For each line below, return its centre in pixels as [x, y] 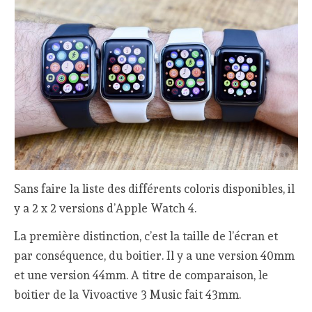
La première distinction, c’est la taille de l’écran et [146, 236]
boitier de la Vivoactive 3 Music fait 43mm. [128, 295]
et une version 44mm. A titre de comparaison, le [141, 275]
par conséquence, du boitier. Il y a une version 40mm [155, 256]
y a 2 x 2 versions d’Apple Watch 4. [106, 208]
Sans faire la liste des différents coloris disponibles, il [155, 188]
